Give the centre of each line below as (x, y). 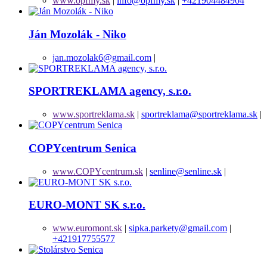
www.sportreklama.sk (94, 114)
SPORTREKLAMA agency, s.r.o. (110, 91)
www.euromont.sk (87, 228)
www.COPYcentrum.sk (98, 171)
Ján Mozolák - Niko (77, 34)
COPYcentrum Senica (83, 148)
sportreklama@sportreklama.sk (199, 114)
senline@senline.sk (186, 171)
